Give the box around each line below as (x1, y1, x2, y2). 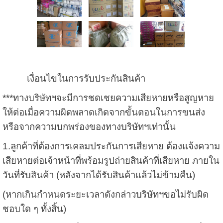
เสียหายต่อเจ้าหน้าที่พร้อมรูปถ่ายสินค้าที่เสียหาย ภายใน (2, 155, 220, 166)
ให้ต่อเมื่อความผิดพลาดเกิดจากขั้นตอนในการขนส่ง (2, 107, 205, 118)
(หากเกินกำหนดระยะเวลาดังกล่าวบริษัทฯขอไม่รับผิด (2, 189, 209, 200)
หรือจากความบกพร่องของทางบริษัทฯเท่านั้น (2, 121, 176, 132)
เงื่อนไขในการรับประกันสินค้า (24, 73, 145, 84)
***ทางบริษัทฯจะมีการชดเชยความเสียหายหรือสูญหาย (2, 93, 214, 104)
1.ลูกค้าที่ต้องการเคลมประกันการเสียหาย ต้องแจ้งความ (2, 141, 220, 152)
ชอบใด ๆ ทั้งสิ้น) (2, 204, 66, 215)
